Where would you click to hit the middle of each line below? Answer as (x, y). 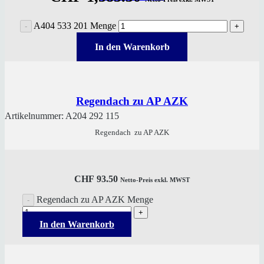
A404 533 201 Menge (75, 26)
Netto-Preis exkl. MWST (155, 180)
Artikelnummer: (35, 115)
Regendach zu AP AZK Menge (95, 200)
